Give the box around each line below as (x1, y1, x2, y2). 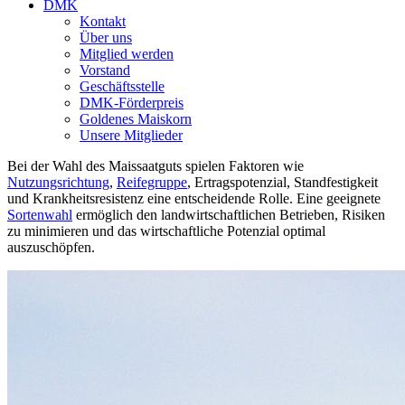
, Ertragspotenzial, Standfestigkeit (187, 174, 378, 190)
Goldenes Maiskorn (80, 110, 192, 127)
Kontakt (80, 13, 126, 29)
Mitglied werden (80, 45, 174, 61)
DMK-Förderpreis (80, 94, 184, 110)
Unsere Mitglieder (80, 127, 183, 143)
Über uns (80, 29, 132, 45)
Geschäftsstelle (80, 78, 165, 94)
